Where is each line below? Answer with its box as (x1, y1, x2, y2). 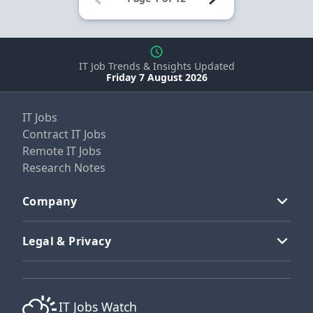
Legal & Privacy (22, 233, 111, 249)
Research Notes (22, 159, 105, 175)
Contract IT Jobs (22, 126, 106, 142)
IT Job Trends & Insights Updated (78, 59, 235, 73)
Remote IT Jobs (22, 143, 101, 159)
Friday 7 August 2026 (105, 70, 208, 84)
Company (22, 193, 78, 209)
